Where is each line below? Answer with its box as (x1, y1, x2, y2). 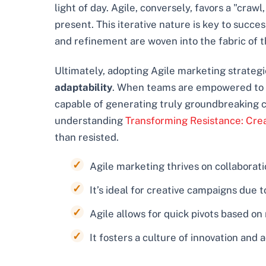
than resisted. (55, 131, 119, 143)
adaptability (55, 81, 112, 93)
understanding (55, 114, 125, 126)
